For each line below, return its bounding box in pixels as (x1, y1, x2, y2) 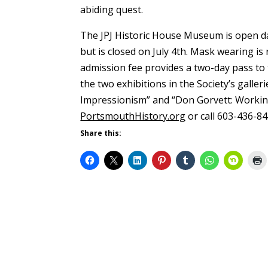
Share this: (80, 127, 122, 138)
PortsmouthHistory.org (80, 109, 186, 123)
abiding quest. (80, 2, 144, 16)
